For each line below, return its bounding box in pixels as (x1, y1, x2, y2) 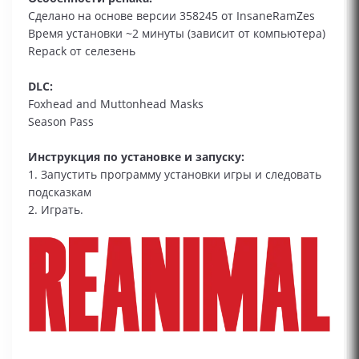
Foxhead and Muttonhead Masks (28, 96, 204, 111)
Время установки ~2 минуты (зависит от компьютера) (28, 26, 325, 41)
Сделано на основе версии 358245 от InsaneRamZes (28, 8, 315, 23)
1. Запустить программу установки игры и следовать (28, 167, 321, 182)
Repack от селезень (28, 43, 135, 58)
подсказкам (28, 184, 91, 200)
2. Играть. (28, 202, 83, 217)
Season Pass (28, 114, 94, 129)
